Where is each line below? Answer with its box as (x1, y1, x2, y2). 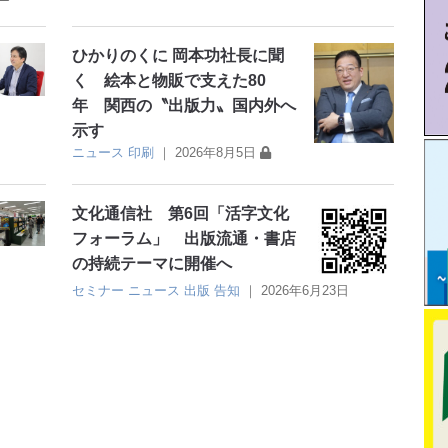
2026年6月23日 (261, 282, 350, 298)
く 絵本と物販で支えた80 (72, 71, 267, 89)
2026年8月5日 (175, 144, 257, 160)
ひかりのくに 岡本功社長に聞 (72, 46, 285, 64)
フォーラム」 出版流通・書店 (72, 229, 297, 247)
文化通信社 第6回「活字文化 (72, 204, 290, 222)
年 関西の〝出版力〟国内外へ (72, 96, 297, 114)
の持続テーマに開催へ (72, 254, 233, 272)
